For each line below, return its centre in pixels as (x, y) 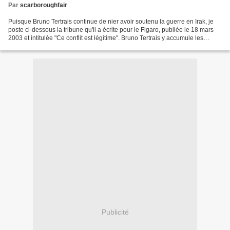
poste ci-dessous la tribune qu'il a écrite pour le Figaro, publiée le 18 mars (111, 30)
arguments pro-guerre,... (42, 46)
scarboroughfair (44, 5)
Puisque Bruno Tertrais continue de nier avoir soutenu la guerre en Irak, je (111, 21)
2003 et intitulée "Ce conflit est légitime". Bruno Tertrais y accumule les (106, 38)
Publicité (115, 212)
